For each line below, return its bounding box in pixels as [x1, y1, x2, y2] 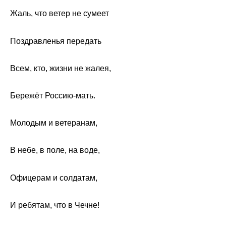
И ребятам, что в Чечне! [10, 200, 99, 209]
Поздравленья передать [10, 36, 101, 45]
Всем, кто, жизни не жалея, [10, 64, 111, 73]
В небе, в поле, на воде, [10, 146, 100, 155]
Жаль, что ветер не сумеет [10, 9, 109, 18]
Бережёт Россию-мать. [10, 91, 95, 100]
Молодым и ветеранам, [10, 119, 97, 128]
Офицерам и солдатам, [10, 173, 97, 182]
